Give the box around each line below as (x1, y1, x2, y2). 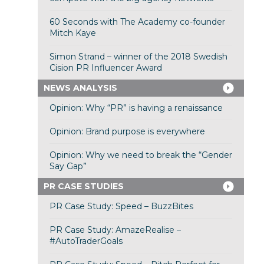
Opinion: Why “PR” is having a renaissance (49, 103, 223, 114)
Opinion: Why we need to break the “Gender (49, 150, 232, 161)
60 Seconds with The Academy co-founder (49, 16, 225, 28)
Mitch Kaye (49, 28, 96, 39)
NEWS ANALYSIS (43, 82, 117, 94)
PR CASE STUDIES (43, 181, 124, 192)
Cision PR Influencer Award (49, 62, 162, 74)
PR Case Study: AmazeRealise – (49, 225, 181, 236)
